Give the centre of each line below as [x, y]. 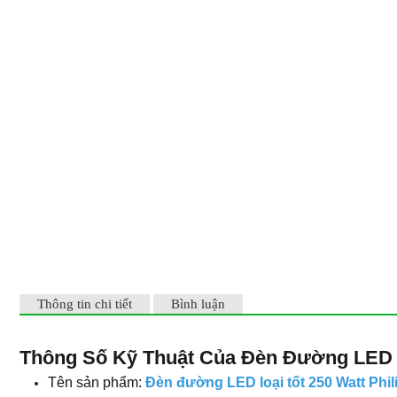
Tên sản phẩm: [97, 382]
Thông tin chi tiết [85, 304]
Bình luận [198, 304]
